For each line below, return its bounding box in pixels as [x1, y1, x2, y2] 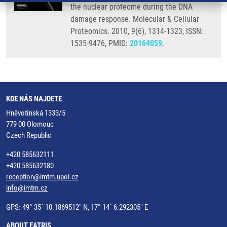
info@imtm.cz [6, 183, 48, 193]
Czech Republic [6, 131, 51, 140]
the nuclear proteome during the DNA [70, 2, 193, 12]
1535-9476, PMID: [70, 39, 130, 48]
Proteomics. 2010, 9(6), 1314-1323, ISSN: [70, 26, 203, 36]
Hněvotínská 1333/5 [6, 108, 65, 118]
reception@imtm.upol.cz [6, 172, 79, 181]
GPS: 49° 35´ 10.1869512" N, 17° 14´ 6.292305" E [6, 203, 148, 212]
